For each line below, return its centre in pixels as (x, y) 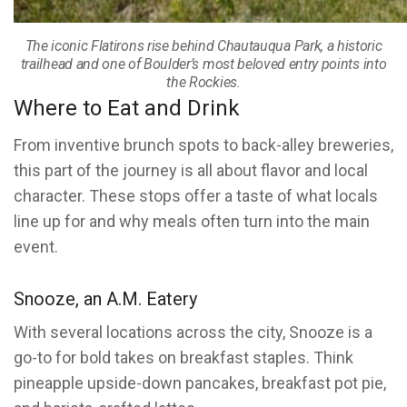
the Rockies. (203, 82)
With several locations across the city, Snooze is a (193, 332)
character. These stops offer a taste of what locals (196, 196)
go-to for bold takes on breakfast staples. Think (184, 357)
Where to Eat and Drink (127, 108)
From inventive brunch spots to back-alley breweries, (203, 145)
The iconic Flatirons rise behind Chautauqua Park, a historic (203, 46)
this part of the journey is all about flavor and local (191, 170)
